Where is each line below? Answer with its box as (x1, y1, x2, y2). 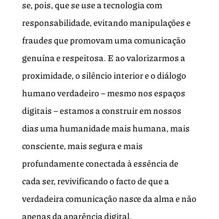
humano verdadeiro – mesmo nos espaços (22, 87, 185, 100)
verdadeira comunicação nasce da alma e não (22, 192, 197, 205)
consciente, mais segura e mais (22, 139, 143, 153)
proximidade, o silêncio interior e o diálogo (22, 69, 186, 82)
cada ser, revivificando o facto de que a (22, 175, 169, 188)
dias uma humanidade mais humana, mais (22, 122, 190, 135)
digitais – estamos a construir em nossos (22, 104, 181, 117)
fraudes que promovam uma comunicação (22, 34, 186, 47)
